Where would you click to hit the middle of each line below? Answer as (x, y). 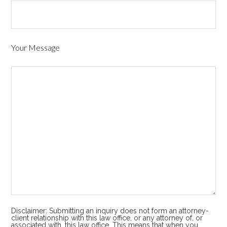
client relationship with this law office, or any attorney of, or (107, 218)
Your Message (36, 47)
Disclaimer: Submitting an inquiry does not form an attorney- (110, 211)
